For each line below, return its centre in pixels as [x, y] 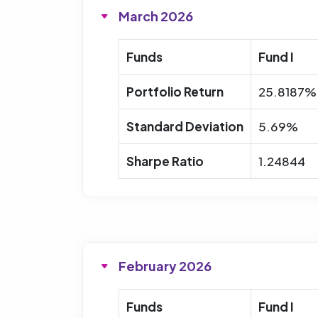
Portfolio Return [175, 91]
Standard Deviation [185, 126]
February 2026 [165, 265]
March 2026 [156, 16]
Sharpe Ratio [165, 161]
